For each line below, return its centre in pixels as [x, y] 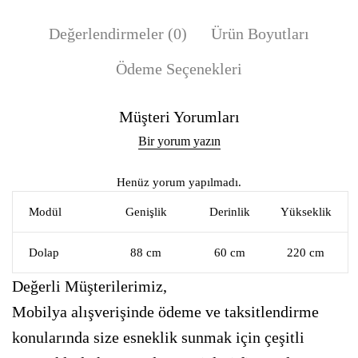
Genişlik [146, 212]
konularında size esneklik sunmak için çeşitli [158, 338]
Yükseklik [306, 212]
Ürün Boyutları [260, 34]
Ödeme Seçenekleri [179, 69]
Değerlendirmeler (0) [118, 34]
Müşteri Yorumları [179, 117]
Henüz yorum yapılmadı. [179, 183]
